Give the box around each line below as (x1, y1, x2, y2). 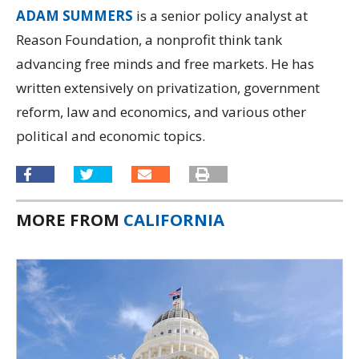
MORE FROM (16, 208, 123, 231)
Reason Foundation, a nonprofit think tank (16, 30, 282, 50)
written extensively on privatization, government (16, 79, 320, 98)
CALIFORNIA (123, 208, 224, 231)
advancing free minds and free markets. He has (16, 54, 314, 74)
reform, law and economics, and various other (16, 103, 306, 122)
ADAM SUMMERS (16, 6, 133, 26)
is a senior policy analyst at (133, 6, 308, 26)
